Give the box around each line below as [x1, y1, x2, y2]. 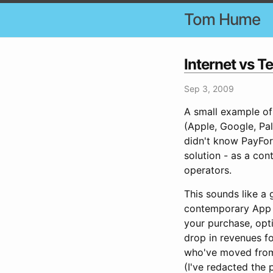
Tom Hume [184, 10, 260, 29]
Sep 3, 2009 [184, 83, 234, 94]
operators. [184, 163, 232, 176]
